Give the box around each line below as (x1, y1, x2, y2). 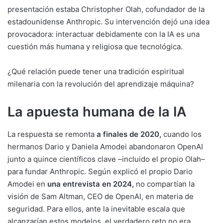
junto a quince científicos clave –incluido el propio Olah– (7, 154, 205, 164)
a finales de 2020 (97, 129, 159, 139)
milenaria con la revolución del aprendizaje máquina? (7, 79, 194, 89)
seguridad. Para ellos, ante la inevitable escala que (7, 204, 185, 214)
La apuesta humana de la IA (7, 104, 187, 120)
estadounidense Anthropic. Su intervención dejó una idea (7, 17, 210, 27)
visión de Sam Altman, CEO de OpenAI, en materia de (7, 191, 194, 201)
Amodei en (7, 179, 47, 189)
